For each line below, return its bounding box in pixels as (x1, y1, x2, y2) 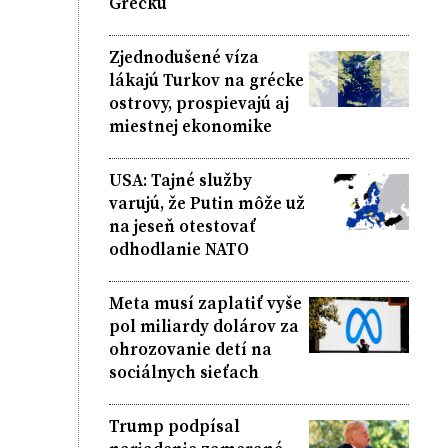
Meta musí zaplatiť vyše (108, 290, 302, 315)
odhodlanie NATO (108, 236, 249, 261)
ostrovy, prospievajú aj (108, 90, 289, 115)
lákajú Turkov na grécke (108, 67, 304, 92)
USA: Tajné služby (108, 167, 252, 192)
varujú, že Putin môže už (108, 190, 305, 215)
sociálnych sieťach (108, 359, 259, 384)
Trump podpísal (108, 413, 240, 438)
